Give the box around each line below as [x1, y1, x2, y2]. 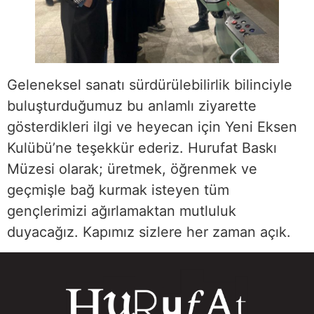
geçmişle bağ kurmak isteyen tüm [7, 181, 229, 198]
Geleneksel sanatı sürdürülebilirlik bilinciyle [7, 76, 292, 93]
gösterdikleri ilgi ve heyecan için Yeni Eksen [7, 118, 297, 135]
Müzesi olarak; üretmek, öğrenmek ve [7, 160, 257, 177]
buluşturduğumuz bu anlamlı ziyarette [7, 97, 257, 114]
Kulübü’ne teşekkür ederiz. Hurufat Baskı [7, 139, 277, 156]
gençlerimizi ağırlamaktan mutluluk [7, 202, 236, 219]
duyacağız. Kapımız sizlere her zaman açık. [7, 223, 291, 240]
